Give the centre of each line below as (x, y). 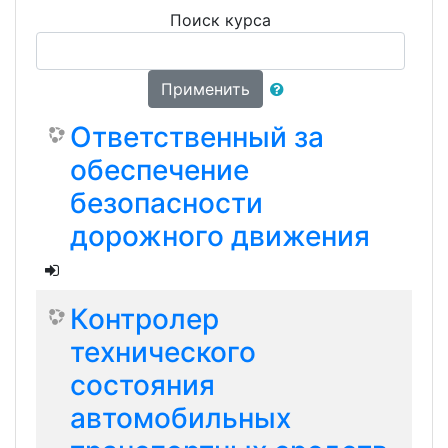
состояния (142, 385)
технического (163, 352)
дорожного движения (220, 236)
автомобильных (180, 418)
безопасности (166, 203)
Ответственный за (197, 137)
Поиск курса (220, 20)
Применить (205, 89)
